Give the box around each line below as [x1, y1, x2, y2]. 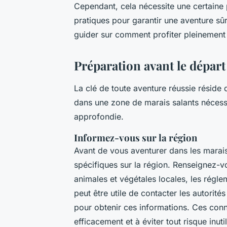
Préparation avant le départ [74, 57, 225, 74]
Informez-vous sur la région [74, 131, 197, 144]
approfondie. [74, 111, 124, 122]
